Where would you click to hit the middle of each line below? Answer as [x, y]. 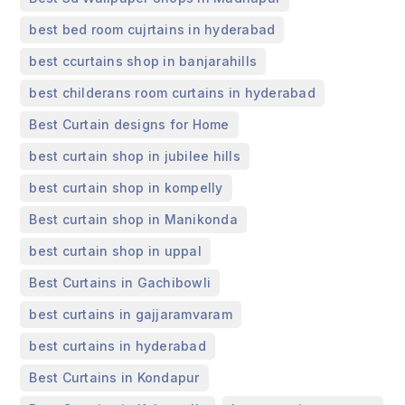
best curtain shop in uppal [115, 251]
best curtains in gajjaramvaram [131, 315]
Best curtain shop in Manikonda [133, 220]
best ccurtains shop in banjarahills [143, 61]
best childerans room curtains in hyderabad [172, 93]
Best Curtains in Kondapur [114, 378]
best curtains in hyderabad [118, 346]
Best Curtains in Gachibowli [120, 283]
